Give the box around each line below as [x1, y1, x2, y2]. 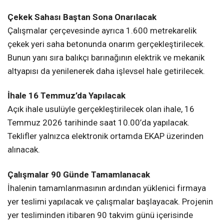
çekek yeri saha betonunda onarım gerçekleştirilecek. [7, 39, 205, 49]
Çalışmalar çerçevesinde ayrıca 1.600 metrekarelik [7, 25, 196, 36]
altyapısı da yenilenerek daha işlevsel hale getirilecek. [7, 66, 205, 76]
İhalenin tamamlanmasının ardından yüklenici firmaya [7, 182, 206, 193]
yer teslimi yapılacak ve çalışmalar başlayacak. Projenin [7, 196, 213, 206]
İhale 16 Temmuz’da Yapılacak [7, 90, 125, 101]
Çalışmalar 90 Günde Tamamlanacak [7, 169, 150, 179]
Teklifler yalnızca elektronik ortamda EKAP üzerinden [7, 131, 203, 141]
